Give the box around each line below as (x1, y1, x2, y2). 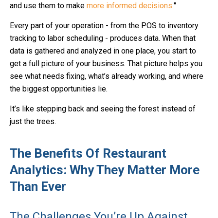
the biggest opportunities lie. (10, 84, 108, 93)
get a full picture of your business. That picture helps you (10, 59, 202, 68)
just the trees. (10, 117, 56, 126)
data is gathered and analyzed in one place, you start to (10, 46, 196, 55)
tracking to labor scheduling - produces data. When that (10, 34, 196, 43)
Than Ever (10, 179, 66, 194)
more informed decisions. (87, 1, 174, 10)
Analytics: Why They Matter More (10, 163, 200, 177)
